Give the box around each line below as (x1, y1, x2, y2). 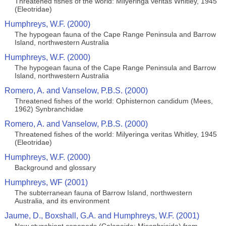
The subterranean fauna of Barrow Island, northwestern (14, 189, 192, 197)
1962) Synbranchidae (14, 105, 83, 113)
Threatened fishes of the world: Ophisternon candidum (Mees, (14, 97, 213, 105)
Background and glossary (14, 163, 96, 172)
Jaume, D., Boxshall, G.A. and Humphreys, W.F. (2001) (4, 211, 199, 220)
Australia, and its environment (14, 197, 109, 205)
